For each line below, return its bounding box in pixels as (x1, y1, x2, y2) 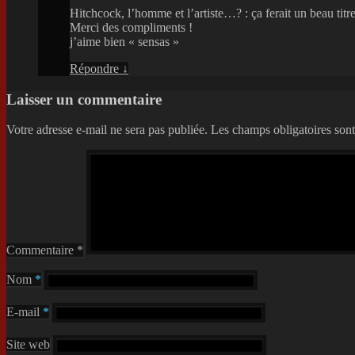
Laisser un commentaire (6, 90, 162, 108)
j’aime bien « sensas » (70, 34, 179, 48)
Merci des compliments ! (70, 20, 193, 34)
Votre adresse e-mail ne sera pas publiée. (6, 123, 208, 137)
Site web (6, 338, 50, 352)
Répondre (70, 61, 122, 75)
